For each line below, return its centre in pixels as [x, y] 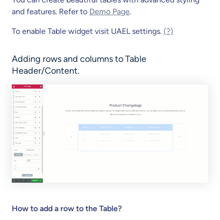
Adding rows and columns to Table [79, 59]
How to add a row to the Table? [67, 208]
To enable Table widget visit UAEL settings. [88, 31]
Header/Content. [46, 71]
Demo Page [110, 12]
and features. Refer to [51, 12]
